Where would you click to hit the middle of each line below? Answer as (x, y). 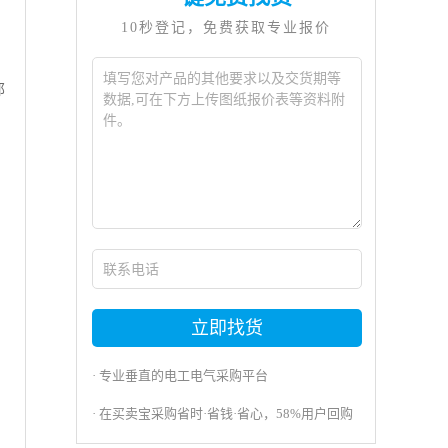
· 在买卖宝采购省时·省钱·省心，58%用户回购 (222, 413)
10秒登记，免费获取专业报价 (226, 27)
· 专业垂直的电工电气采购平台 (180, 375)
